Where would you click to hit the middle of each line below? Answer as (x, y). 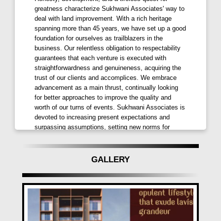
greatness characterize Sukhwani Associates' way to (110, 8)
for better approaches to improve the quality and (103, 97)
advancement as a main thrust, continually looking (106, 87)
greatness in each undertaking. (78, 137)
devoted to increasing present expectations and (102, 117)
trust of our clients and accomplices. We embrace (106, 77)
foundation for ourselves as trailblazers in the (99, 38)
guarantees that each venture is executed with (100, 58)
